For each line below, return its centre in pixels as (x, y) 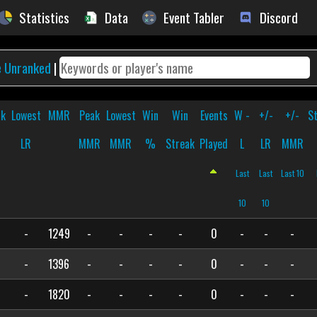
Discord (279, 17)
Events (214, 115)
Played (214, 144)
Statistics (44, 17)
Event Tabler (194, 17)
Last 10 (292, 173)
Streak (180, 144)
